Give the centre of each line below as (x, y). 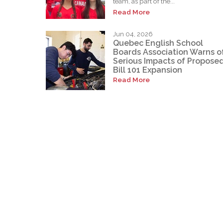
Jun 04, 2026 (133, 34)
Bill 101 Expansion (148, 70)
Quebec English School (158, 43)
